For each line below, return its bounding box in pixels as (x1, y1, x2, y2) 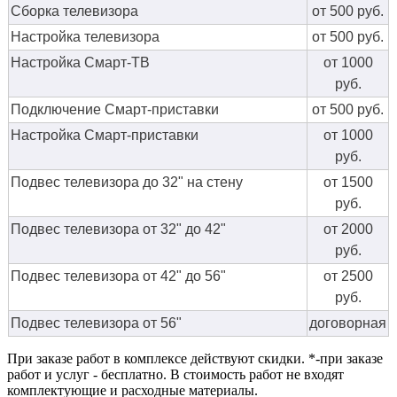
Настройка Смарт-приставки (11, 128, 198, 144)
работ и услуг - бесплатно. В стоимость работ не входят (7, 367, 344, 383)
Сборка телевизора (11, 4, 138, 19)
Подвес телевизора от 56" (11, 315, 182, 331)
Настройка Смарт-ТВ (11, 55, 150, 71)
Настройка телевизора (11, 29, 160, 45)
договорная (309, 315, 386, 331)
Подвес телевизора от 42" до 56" (11, 269, 226, 284)
